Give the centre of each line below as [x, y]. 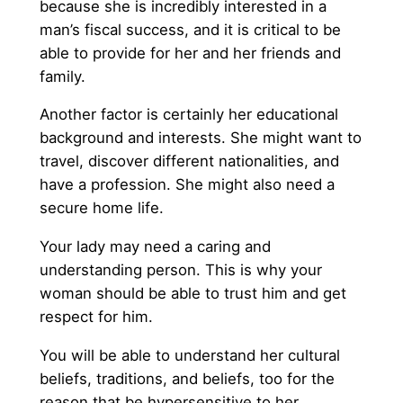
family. [62, 76]
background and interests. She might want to [200, 138]
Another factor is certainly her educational [188, 115]
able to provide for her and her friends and [190, 53]
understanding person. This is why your [180, 270]
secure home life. [101, 208]
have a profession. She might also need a [187, 185]
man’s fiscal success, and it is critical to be [190, 29]
